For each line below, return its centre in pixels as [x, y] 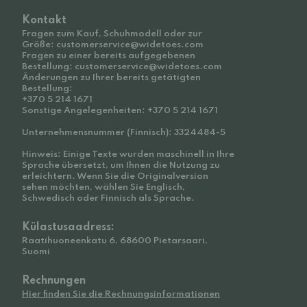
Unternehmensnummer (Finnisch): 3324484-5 [124, 133]
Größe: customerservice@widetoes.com [113, 45]
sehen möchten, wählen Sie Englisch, [103, 187]
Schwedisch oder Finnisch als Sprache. [108, 198]
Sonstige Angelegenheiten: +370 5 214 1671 [120, 111]
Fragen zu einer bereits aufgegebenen [109, 56]
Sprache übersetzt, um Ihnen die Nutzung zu [121, 165]
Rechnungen [54, 281]
